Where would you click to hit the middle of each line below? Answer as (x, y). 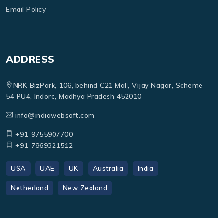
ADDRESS (30, 59)
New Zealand (85, 188)
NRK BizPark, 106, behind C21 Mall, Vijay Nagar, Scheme (108, 85)
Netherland (29, 188)
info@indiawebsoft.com (54, 116)
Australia (108, 169)
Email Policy (26, 9)
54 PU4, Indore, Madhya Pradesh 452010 (74, 97)
